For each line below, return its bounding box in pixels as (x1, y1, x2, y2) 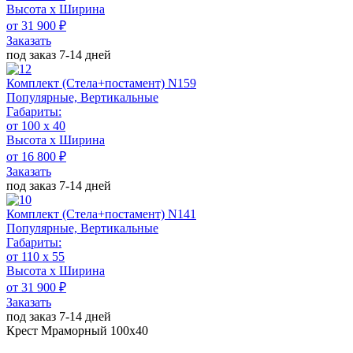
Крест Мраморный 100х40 (6, 323, 148, 337)
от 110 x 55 (6, 249, 65, 263)
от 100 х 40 (6, 118, 65, 132)
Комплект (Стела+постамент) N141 (6, 206, 196, 221)
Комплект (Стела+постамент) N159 (6, 76, 196, 90)
